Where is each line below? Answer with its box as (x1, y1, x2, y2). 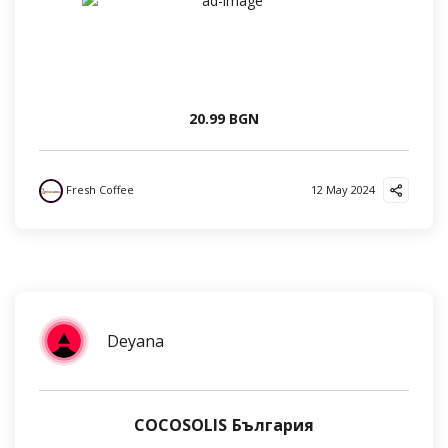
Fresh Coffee (63, 182, 134, 197)
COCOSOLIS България (134, 414, 314, 436)
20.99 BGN (188, 109, 260, 128)
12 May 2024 (311, 182, 375, 197)
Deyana (107, 330, 164, 352)
